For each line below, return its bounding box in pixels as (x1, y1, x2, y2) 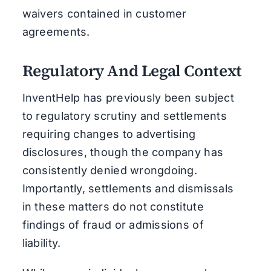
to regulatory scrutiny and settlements (22, 109, 227, 122)
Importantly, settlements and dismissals (22, 181, 234, 195)
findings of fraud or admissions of (22, 218, 204, 231)
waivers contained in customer (22, 7, 187, 20)
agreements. (22, 25, 90, 38)
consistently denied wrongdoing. (22, 163, 198, 177)
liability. (22, 236, 61, 249)
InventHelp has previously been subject (22, 91, 234, 104)
